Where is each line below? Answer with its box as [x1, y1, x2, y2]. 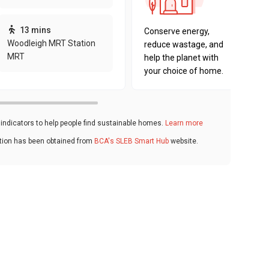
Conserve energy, [144, 26, 210, 36]
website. [169, 136, 198, 145]
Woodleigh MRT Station [7, 38, 95, 48]
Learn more [165, 119, 203, 127]
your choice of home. [144, 66, 223, 76]
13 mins [19, 25, 51, 35]
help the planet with [144, 53, 219, 62]
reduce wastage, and [144, 40, 223, 49]
